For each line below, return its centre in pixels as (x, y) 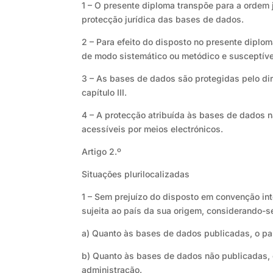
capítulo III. (105, 93)
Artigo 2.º (102, 152)
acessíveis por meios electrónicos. (153, 129)
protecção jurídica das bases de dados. (163, 19)
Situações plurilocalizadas (136, 174)
